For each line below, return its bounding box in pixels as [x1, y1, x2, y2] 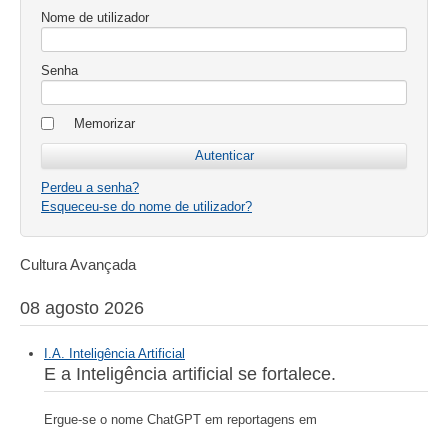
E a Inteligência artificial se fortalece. [44, 364, 336, 385]
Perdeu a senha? [41, 180, 139, 196]
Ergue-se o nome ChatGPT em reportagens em [44, 412, 317, 428]
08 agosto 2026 [20, 298, 144, 319]
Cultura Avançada [20, 256, 136, 274]
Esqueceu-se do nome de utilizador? [41, 199, 252, 215]
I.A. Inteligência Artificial [44, 346, 185, 362]
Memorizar [74, 116, 135, 132]
